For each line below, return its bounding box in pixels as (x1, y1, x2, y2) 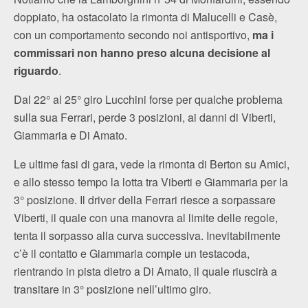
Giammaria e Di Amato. (14, 126, 127, 143)
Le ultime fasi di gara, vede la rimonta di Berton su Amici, (14, 155, 289, 172)
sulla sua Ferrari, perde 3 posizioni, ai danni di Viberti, (14, 109, 276, 125)
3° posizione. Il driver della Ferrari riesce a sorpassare (14, 191, 276, 208)
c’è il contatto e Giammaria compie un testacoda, (14, 245, 250, 261)
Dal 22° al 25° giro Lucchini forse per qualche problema (14, 91, 283, 107)
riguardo (14, 62, 58, 78)
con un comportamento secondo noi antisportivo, (14, 26, 252, 43)
